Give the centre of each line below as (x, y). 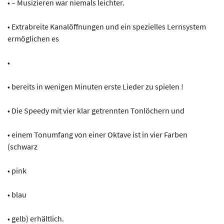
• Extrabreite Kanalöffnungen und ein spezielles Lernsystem (107, 26)
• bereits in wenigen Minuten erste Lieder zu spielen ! (95, 86)
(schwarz (22, 146)
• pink (17, 170)
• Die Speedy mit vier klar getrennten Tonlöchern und (96, 110)
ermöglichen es (33, 38)
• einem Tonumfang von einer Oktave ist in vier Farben (97, 134)
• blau (17, 194)
